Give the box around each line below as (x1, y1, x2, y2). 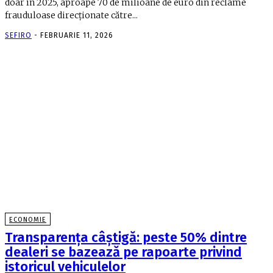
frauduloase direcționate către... (5, 10, 138, 21)
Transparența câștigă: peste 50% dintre (5, 229, 247, 246)
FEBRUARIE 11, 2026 (40, 31, 113, 40)
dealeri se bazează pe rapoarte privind (5, 243, 242, 260)
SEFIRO (5, 31, 32, 40)
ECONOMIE (9, 215, 46, 224)
